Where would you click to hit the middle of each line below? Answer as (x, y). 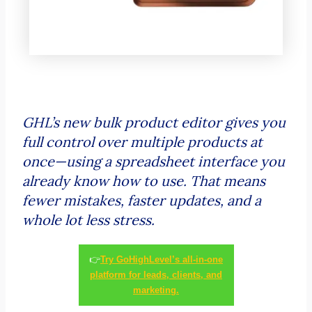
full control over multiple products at (142, 142)
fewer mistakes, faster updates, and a (141, 201)
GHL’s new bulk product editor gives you (154, 123)
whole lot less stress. (88, 220)
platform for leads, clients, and (156, 274)
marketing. (156, 290)
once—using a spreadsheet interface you (153, 162)
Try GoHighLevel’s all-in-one (162, 259)
